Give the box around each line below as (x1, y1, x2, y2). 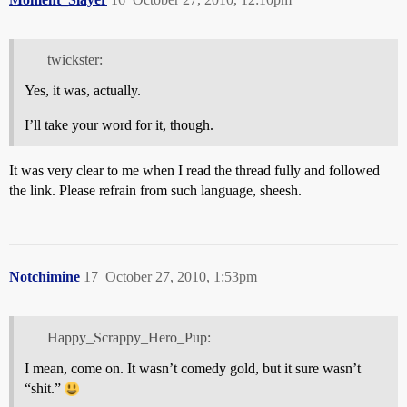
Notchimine (9, 269, 80, 285)
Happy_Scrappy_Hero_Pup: (46, 330, 211, 346)
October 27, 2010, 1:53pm (105, 269, 257, 285)
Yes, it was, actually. (25, 83, 141, 99)
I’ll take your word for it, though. (25, 117, 213, 134)
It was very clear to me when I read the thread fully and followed (9, 163, 380, 179)
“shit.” (25, 381, 65, 397)
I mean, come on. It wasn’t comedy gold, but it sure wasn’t (25, 361, 361, 377)
